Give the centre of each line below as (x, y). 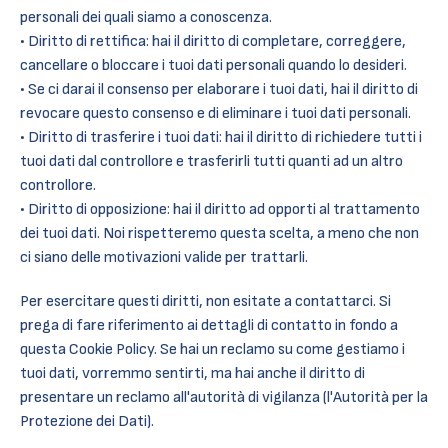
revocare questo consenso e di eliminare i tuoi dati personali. (215, 113)
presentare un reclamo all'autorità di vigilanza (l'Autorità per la (224, 397)
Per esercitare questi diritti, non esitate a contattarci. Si (205, 301)
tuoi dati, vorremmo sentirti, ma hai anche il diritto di (192, 373)
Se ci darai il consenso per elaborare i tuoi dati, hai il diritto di (223, 89)
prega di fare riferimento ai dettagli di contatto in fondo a (209, 325)
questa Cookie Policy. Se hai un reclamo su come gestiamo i (212, 349)
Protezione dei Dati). (87, 421)
